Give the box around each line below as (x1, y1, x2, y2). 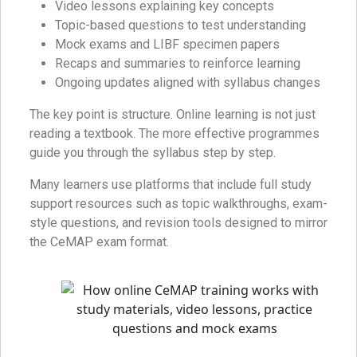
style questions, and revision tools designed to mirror (29, 214, 328, 230)
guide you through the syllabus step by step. (29, 144, 276, 160)
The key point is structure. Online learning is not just (29, 106, 316, 122)
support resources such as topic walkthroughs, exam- (29, 195, 328, 211)
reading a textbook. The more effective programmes (29, 125, 320, 141)
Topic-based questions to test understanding (55, 17, 306, 33)
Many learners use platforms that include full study (29, 176, 312, 192)
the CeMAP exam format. (29, 233, 169, 249)
